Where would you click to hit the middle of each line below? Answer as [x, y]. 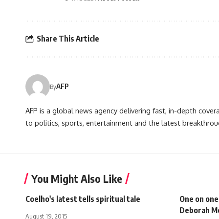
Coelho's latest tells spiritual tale [83, 199]
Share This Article [68, 39]
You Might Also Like [77, 178]
